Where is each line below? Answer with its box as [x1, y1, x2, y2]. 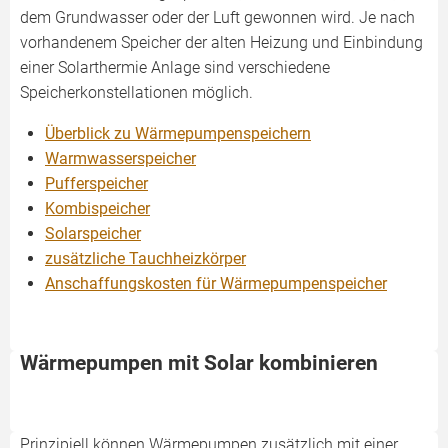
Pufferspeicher [45, 174, 148, 193]
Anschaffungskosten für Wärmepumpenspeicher [45, 274, 387, 293]
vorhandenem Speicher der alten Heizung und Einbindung [20, 33, 423, 52]
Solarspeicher [45, 224, 141, 243]
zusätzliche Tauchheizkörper [45, 249, 246, 268]
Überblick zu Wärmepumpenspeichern [45, 124, 311, 143]
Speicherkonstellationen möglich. [20, 83, 253, 102]
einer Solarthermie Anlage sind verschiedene [20, 58, 330, 77]
